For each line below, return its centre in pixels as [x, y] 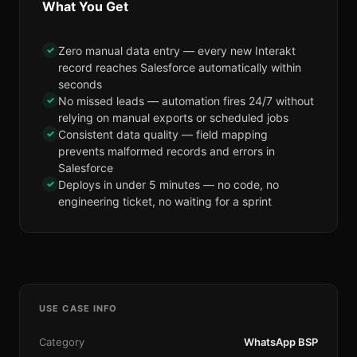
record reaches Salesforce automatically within [180, 67]
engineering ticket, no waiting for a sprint [165, 201]
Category [62, 342]
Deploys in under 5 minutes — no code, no [169, 184]
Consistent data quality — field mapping [163, 134]
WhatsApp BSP [281, 342]
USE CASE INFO [78, 308]
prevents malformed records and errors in [167, 151]
